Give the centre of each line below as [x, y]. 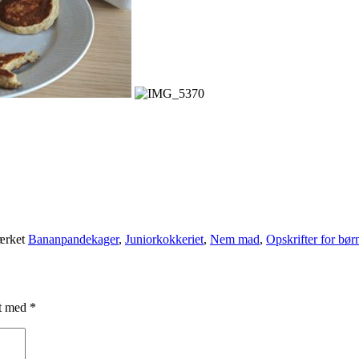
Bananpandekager [73, 239]
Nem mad [235, 239]
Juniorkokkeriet [164, 239]
